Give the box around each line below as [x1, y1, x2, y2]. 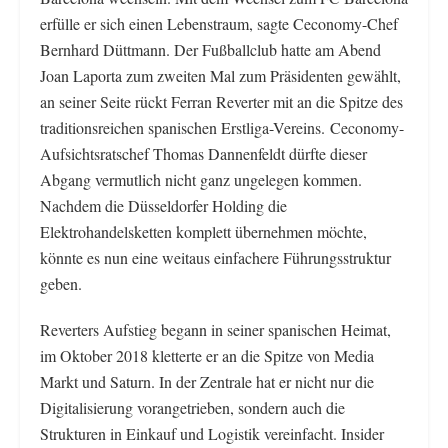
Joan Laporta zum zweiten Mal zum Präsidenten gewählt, [40, 64, 401, 86]
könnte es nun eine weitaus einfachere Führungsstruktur [40, 246, 391, 268]
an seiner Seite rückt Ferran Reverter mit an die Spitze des [40, 90, 403, 112]
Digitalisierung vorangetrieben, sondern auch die [40, 396, 345, 418]
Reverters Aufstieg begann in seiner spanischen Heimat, [40, 318, 391, 340]
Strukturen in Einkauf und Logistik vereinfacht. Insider [40, 422, 384, 444]
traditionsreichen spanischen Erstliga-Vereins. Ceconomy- [40, 116, 404, 138]
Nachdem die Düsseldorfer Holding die [40, 194, 287, 216]
